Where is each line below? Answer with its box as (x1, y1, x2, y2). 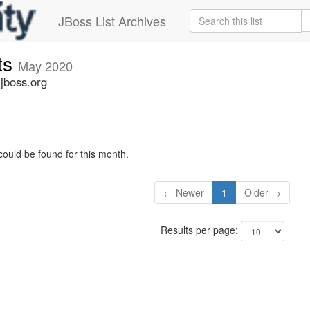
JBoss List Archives (58, 12, 166, 30)
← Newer (163, 185, 205, 200)
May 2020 (18, 57, 73, 75)
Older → (244, 185, 282, 200)
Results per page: (160, 223, 241, 237)
